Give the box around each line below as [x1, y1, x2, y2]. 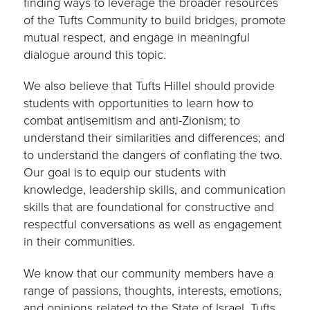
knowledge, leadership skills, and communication [24, 181, 286, 199]
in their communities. [24, 232, 136, 251]
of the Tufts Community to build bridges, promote [24, 10, 286, 29]
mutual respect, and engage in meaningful [24, 28, 250, 46]
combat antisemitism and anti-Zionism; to [24, 111, 241, 130]
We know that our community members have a [24, 264, 274, 283]
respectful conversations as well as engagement [24, 215, 282, 234]
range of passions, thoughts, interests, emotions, [24, 282, 282, 300]
